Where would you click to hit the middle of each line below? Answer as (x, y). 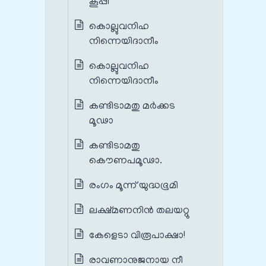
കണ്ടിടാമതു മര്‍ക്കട (132, 107)
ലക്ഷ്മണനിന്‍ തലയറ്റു (140, 211)
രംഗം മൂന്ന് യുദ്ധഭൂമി (135, 186)
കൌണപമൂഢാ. (126, 161)
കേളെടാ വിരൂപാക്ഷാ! (138, 236)
